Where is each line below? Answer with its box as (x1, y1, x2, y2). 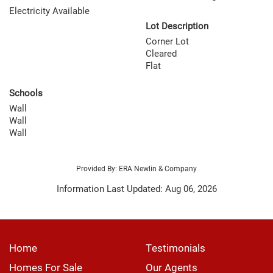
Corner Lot (146, 35, 189, 48)
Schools (9, 87, 43, 99)
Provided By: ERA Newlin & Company (76, 163, 197, 174)
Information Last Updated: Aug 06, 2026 (56, 183, 217, 195)
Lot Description (146, 20, 208, 32)
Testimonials (146, 241, 205, 255)
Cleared (146, 48, 177, 60)
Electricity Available (9, 5, 90, 17)
